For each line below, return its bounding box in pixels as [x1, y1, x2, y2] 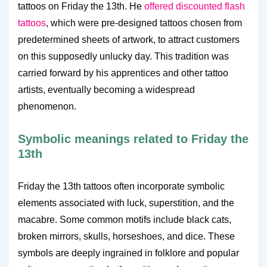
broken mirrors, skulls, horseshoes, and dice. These [18, 231, 235, 241]
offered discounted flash [144, 1, 245, 11]
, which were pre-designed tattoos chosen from [46, 18, 242, 28]
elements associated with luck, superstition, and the [18, 198, 234, 208]
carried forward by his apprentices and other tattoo [18, 68, 228, 78]
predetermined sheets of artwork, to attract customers [18, 35, 240, 45]
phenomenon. [18, 101, 76, 111]
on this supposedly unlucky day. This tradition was [18, 51, 229, 61]
